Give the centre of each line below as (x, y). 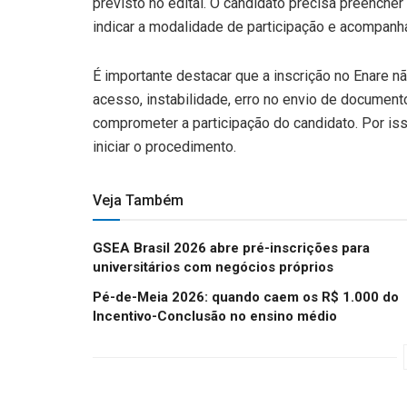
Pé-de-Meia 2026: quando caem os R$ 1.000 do (246, 298)
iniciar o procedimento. (164, 147)
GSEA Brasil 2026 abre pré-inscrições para (231, 248)
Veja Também (138, 201)
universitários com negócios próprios (213, 268)
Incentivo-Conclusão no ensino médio (215, 317)
